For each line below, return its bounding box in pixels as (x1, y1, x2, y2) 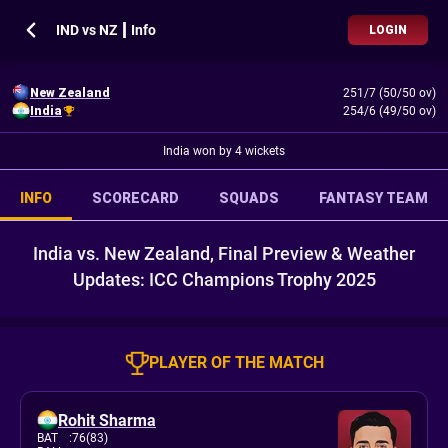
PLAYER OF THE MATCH (148, 353, 324, 372)
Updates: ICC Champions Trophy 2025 (72, 269, 376, 290)
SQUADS (219, 190, 279, 206)
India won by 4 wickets (163, 144, 285, 158)
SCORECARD (92, 190, 179, 206)
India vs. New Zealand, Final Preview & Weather (33, 243, 415, 264)
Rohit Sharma (58, 411, 156, 430)
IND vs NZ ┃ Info (56, 22, 156, 38)
